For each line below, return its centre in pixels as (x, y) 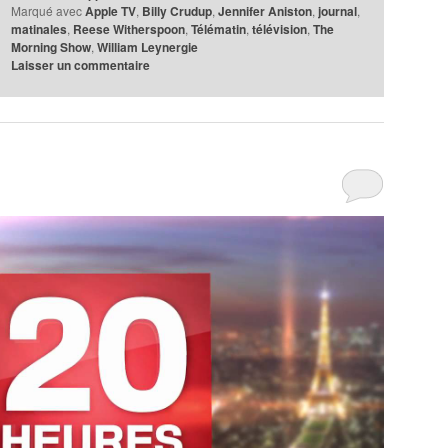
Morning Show (51, 46)
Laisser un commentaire (81, 64)
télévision (280, 28)
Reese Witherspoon (129, 28)
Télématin (219, 28)
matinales (39, 28)
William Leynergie (148, 46)
